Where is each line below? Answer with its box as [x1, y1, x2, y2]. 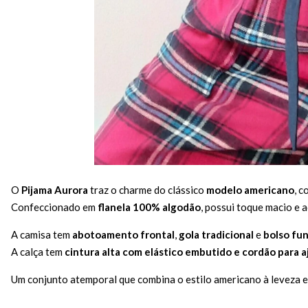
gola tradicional [179, 228, 254, 241]
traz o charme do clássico [88, 183, 206, 196]
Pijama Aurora [21, 183, 88, 196]
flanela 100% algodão [98, 200, 201, 213]
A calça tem [11, 245, 65, 258]
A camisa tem [11, 228, 72, 241]
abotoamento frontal [72, 228, 175, 241]
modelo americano [206, 183, 294, 196]
